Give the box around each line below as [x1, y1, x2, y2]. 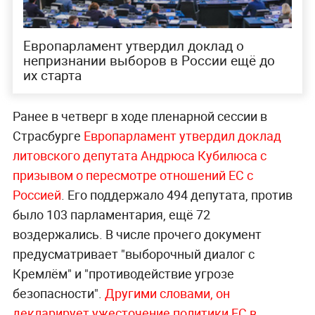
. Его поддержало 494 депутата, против [60, 186, 292, 203]
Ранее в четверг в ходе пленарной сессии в [12, 107, 267, 124]
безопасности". [12, 284, 105, 302]
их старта [22, 65, 82, 84]
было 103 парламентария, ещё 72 [12, 205, 210, 223]
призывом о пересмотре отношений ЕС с [12, 166, 253, 184]
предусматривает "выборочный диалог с [12, 245, 255, 262]
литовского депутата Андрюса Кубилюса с [12, 146, 266, 164]
